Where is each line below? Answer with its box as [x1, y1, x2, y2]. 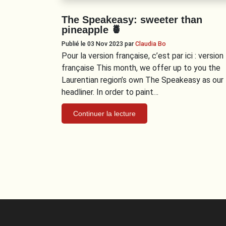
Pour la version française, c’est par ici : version [62, 50, 223, 61]
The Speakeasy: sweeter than [62, 14, 202, 25]
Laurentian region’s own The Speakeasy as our [62, 75, 223, 85]
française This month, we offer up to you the [62, 63, 220, 73]
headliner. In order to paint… [62, 87, 158, 97]
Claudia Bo [135, 39, 166, 47]
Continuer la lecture [73, 109, 136, 118]
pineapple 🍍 [62, 24, 122, 35]
